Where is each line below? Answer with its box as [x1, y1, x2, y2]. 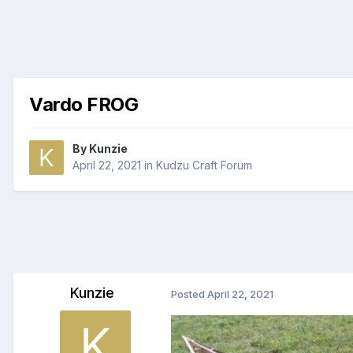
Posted [171, 288, 207, 301]
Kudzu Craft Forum [156, 158, 252, 173]
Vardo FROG [29, 92, 139, 116]
